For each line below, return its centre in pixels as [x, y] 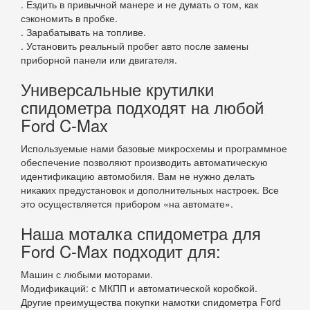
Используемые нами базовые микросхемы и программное [154, 148]
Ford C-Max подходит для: [121, 251]
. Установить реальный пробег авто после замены [135, 46]
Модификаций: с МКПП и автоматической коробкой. [139, 288]
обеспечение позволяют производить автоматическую [144, 162]
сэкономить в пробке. [69, 18]
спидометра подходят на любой [142, 107]
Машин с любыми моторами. [87, 274]
